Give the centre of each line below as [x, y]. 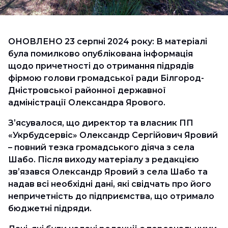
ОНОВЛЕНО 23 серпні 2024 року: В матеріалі [108, 41]
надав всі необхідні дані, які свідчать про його [110, 184]
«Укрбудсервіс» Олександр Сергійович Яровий [113, 135]
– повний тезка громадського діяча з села [101, 147]
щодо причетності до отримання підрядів [101, 66]
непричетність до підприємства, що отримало [111, 196]
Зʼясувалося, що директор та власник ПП [101, 123]
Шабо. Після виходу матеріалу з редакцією [104, 160]
